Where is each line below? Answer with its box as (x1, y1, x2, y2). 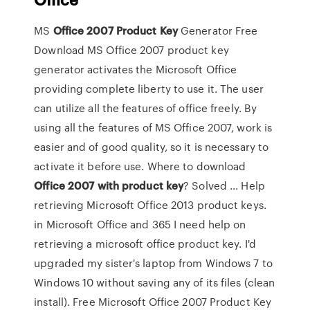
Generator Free (177, 23, 258, 38)
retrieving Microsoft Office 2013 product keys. (34, 197, 266, 212)
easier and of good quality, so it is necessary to (34, 139, 269, 154)
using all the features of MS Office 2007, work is (34, 120, 273, 135)
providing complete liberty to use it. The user (34, 81, 264, 96)
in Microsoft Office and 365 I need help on (34, 217, 246, 232)
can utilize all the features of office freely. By (34, 100, 257, 116)
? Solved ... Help (183, 178, 265, 193)
